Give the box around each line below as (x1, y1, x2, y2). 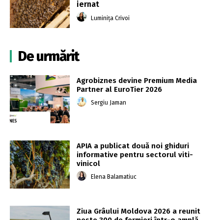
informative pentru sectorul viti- (77, 150, 193, 160)
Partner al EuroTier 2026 (77, 85, 163, 94)
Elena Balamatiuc (91, 173, 137, 181)
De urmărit (18, 48, 79, 65)
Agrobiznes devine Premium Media (77, 76, 197, 85)
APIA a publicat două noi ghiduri (77, 141, 190, 151)
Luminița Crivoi (91, 14, 130, 22)
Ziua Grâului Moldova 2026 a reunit (77, 207, 201, 216)
